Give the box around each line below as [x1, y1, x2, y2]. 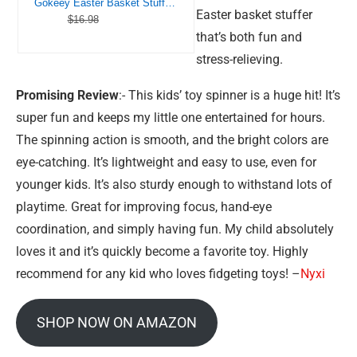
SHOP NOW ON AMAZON [36, 314, 197, 331]
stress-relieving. [196, 52, 283, 67]
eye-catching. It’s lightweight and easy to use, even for [16, 155, 316, 170]
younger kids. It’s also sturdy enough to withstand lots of [16, 177, 332, 192]
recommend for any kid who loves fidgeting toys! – [16, 266, 300, 281]
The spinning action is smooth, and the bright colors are [16, 132, 328, 147]
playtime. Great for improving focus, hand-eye [16, 199, 272, 214]
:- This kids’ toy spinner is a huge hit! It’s [119, 88, 340, 103]
